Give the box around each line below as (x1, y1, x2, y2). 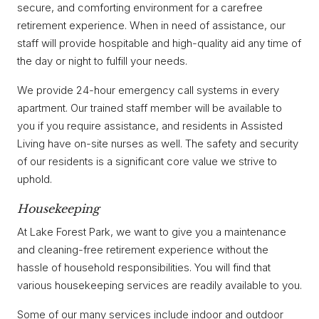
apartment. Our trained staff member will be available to (17, 100, 282, 115)
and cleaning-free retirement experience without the (17, 243, 268, 257)
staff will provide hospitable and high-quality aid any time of (17, 36, 301, 50)
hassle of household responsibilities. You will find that (17, 261, 271, 275)
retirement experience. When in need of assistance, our (17, 18, 286, 32)
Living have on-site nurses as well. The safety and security (17, 136, 298, 150)
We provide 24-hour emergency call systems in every (17, 83, 279, 97)
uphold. (17, 172, 52, 186)
